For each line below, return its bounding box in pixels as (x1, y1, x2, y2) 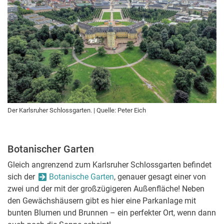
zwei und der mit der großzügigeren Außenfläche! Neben (7, 184, 204, 194)
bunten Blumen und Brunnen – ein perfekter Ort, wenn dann (7, 208, 216, 218)
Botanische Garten (49, 172, 114, 182)
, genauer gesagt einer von (114, 172, 206, 182)
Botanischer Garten (7, 143, 94, 155)
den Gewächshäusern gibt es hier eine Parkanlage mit (7, 196, 196, 206)
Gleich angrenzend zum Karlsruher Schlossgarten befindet (7, 160, 211, 170)
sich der (7, 172, 37, 182)
